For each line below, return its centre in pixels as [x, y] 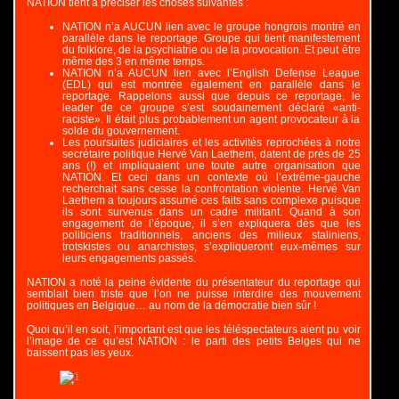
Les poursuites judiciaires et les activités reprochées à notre [211, 142]
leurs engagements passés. [129, 258]
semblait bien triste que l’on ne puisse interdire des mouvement [193, 294]
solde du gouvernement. [121, 131]
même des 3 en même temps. [133, 61]
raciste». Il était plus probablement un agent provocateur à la [211, 119]
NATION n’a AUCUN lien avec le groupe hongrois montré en [211, 27]
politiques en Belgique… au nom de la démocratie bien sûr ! [171, 305]
